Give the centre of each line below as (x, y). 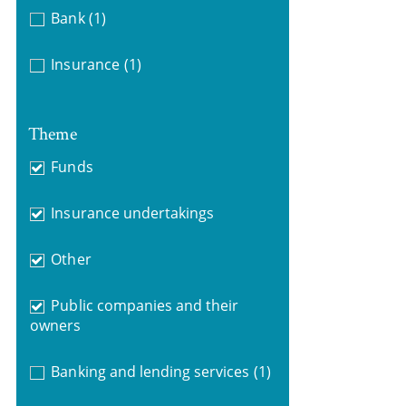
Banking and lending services (150, 371)
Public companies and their (145, 305)
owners (55, 325)
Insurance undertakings (133, 213)
